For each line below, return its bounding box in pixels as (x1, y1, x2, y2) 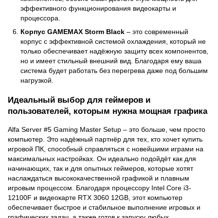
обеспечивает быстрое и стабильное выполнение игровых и (8, 203, 200, 211)
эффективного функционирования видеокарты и (20, 4, 176, 12)
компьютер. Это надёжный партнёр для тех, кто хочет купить (8, 135, 202, 143)
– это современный (125, 28, 188, 36)
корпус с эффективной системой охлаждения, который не (20, 37, 206, 46)
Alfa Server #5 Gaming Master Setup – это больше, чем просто (8, 125, 205, 133)
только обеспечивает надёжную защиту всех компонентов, (20, 47, 208, 55)
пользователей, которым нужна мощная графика (8, 106, 207, 116)
